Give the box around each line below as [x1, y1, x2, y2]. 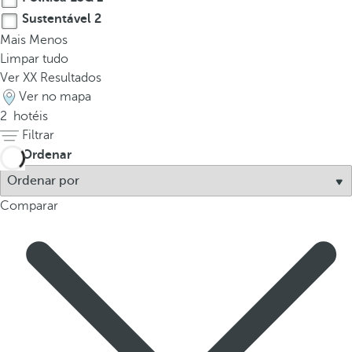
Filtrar [22, 128, 54, 142]
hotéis [10, 109, 48, 123]
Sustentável [19, 12, 94, 26]
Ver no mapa [19, 90, 91, 104]
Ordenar [22, 148, 71, 162]
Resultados [37, 71, 101, 85]
